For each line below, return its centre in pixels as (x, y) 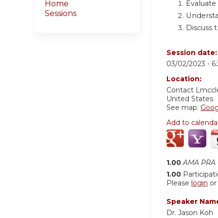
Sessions (61, 13)
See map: (183, 108)
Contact (181, 90)
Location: (185, 79)
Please (179, 183)
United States (190, 99)
